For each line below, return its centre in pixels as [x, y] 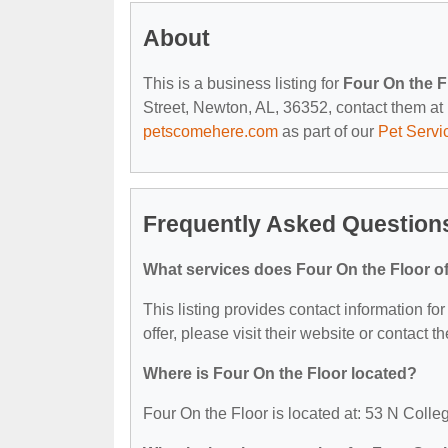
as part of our [328, 131]
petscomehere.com [210, 131]
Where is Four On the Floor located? [280, 373]
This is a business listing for [243, 83]
